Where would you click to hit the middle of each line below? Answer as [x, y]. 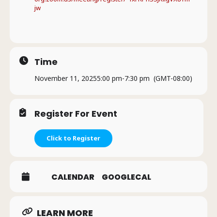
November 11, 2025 [66, 78]
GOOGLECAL [126, 177]
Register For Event [76, 114]
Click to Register [73, 138]
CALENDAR [73, 177]
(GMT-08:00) [173, 78]
